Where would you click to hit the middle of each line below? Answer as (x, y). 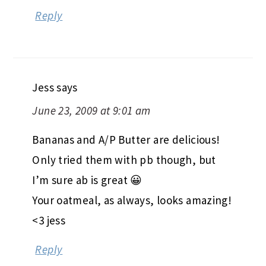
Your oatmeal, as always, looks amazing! (132, 200)
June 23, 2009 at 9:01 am (91, 110)
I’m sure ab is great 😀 (87, 180)
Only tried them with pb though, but (124, 159)
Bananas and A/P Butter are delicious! (126, 139)
